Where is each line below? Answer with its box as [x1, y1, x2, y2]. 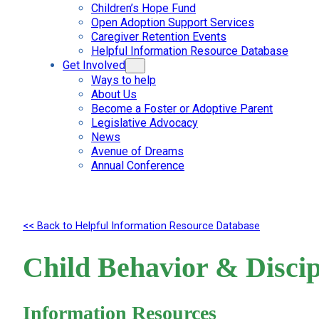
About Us [91, 88, 137, 101]
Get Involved [63, 58, 125, 72]
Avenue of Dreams [91, 145, 184, 158]
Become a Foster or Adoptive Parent [91, 102, 273, 115]
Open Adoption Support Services [91, 16, 254, 29]
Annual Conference [91, 159, 184, 172]
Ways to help [91, 73, 156, 87]
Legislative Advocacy [91, 116, 198, 130]
